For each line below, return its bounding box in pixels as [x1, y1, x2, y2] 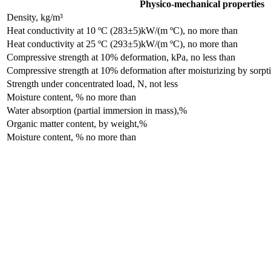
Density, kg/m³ [7, 11, 63, 22]
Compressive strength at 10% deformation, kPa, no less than [7, 51, 235, 62]
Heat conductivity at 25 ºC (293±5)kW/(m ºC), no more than [7, 38, 238, 49]
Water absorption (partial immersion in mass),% [7, 105, 187, 116]
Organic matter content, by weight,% [7, 118, 147, 129]
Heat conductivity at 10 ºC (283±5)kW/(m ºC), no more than [7, 25, 238, 36]
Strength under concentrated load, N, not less [7, 78, 178, 89]
